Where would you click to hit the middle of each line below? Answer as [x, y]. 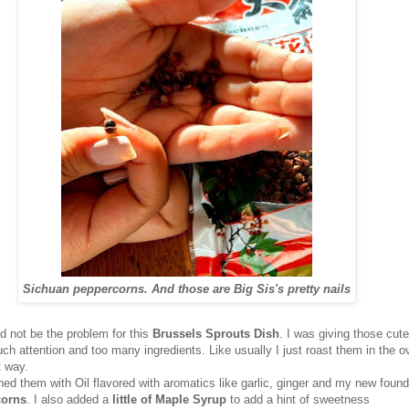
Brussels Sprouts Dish [216, 333]
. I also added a [69, 399]
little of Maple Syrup [169, 399]
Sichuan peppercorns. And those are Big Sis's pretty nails [186, 289]
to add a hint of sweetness [298, 399]
